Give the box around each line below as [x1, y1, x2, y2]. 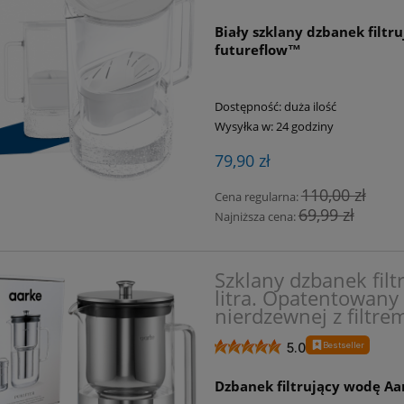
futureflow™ [214, 41, 301, 60]
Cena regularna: [214, 188, 301, 205]
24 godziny [275, 117, 334, 134]
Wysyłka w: [214, 117, 273, 134]
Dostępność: [214, 97, 281, 115]
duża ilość [283, 97, 336, 115]
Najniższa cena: [214, 207, 298, 225]
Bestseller [323, 339, 365, 350]
